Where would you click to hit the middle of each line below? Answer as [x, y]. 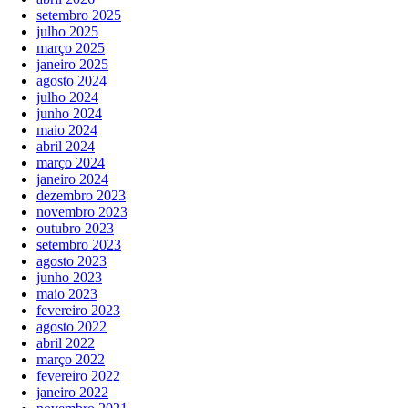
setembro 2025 [79, 15]
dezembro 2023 [81, 196]
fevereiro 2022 [78, 376]
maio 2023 [67, 294]
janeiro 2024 [72, 179]
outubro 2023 [75, 229]
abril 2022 [66, 343]
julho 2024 [67, 97]
